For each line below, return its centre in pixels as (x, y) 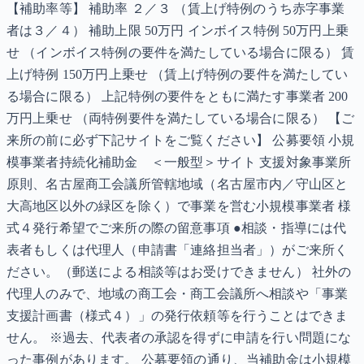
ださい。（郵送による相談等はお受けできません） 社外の (179, 272)
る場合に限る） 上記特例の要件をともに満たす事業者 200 (178, 97)
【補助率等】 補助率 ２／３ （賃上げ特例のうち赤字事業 (176, 9)
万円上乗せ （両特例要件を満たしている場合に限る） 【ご (181, 119)
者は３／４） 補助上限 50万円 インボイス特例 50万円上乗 (178, 31)
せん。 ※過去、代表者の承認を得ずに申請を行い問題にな (179, 338)
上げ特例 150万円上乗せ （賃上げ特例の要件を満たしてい (178, 75)
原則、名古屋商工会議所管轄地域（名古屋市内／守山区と (178, 184)
